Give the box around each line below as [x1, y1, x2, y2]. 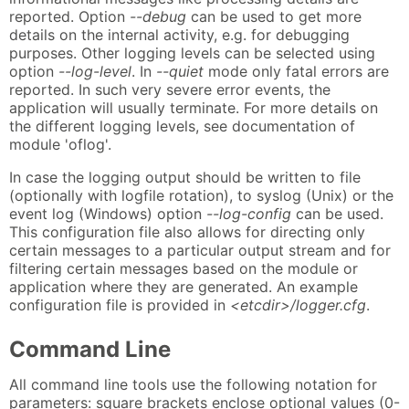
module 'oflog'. [9, 135, 111, 154]
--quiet [156, 62, 204, 81]
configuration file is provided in [9, 296, 230, 315]
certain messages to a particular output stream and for [9, 241, 391, 260]
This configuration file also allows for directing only [9, 223, 365, 242]
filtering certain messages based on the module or [9, 259, 358, 278]
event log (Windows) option [9, 204, 206, 224]
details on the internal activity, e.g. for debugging [9, 26, 350, 45]
